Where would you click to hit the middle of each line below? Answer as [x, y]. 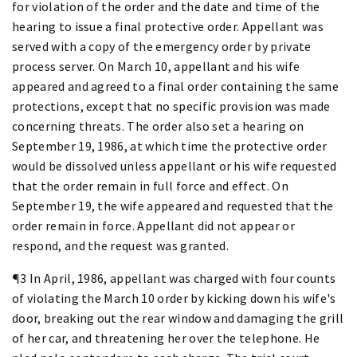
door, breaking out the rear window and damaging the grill [178, 318]
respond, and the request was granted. [120, 245]
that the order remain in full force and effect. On [151, 185]
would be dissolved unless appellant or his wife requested [175, 165]
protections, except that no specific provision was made [171, 106]
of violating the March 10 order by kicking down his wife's [174, 298]
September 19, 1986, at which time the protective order [170, 145]
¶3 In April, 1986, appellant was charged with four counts [174, 278]
